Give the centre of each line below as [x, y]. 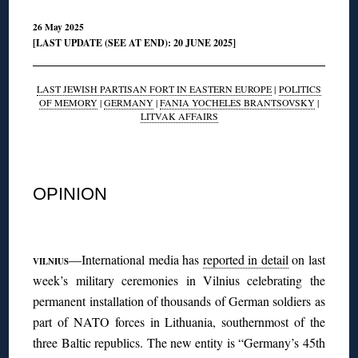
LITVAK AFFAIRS [179, 116]
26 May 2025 [59, 27]
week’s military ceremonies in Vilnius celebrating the [179, 280]
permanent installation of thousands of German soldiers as [179, 301]
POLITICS [300, 89]
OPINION [70, 194]
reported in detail [245, 260]
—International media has [136, 260]
